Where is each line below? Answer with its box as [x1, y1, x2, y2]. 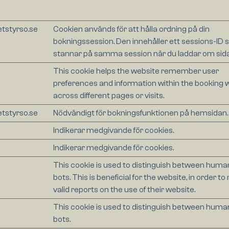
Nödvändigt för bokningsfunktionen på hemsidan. [53, 108, 228, 118]
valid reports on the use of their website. [53, 185, 195, 195]
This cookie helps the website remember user [53, 66, 219, 76]
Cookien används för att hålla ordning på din [53, 25, 210, 34]
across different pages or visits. [53, 91, 164, 101]
